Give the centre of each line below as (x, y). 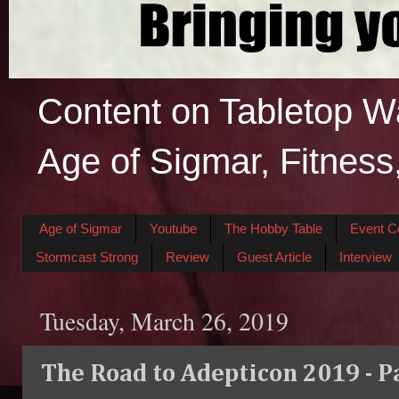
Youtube (173, 229)
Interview (366, 257)
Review (187, 257)
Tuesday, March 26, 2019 (164, 322)
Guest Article (274, 257)
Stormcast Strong (87, 257)
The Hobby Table (273, 229)
